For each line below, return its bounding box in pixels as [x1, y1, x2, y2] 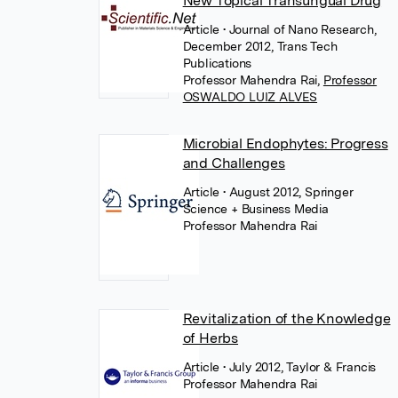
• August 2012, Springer [223, 185, 354, 199]
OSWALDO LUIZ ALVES [182, 90, 318, 104]
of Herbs [182, 330, 239, 346]
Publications [182, 56, 252, 70]
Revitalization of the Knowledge [182, 310, 391, 327]
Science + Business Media [182, 202, 329, 216]
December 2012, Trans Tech [182, 39, 338, 53]
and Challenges [182, 155, 285, 171]
